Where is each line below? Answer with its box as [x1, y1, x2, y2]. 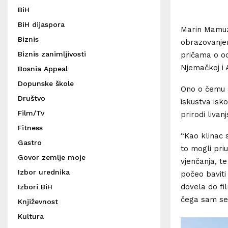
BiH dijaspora [18, 20, 65, 28]
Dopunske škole [18, 79, 74, 88]
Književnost [18, 197, 58, 206]
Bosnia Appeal [18, 65, 68, 73]
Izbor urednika [18, 168, 70, 176]
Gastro [18, 138, 42, 147]
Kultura [18, 212, 44, 220]
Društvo [18, 94, 45, 102]
